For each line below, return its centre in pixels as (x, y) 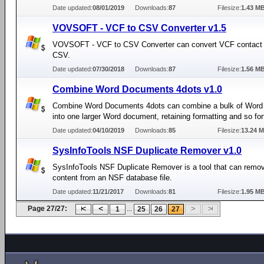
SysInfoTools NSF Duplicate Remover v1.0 (147, 151)
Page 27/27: (47, 209)
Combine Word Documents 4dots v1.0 (137, 89)
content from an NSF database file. (112, 178)
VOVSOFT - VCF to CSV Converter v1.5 (139, 28)
